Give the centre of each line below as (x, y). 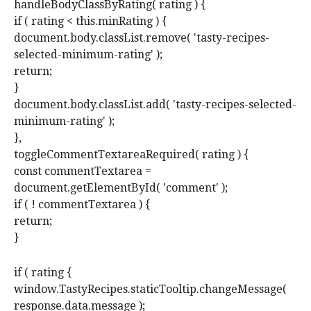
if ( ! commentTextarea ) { (82, 205)
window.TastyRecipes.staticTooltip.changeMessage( (150, 289)
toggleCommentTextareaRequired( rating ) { (131, 155)
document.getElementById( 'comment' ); (121, 188)
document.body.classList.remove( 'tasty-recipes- (142, 38)
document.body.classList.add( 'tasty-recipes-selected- (155, 105)
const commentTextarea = (83, 171)
